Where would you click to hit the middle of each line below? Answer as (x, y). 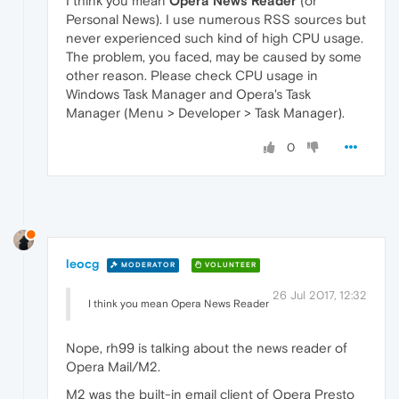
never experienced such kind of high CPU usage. (215, 37)
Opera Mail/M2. (113, 367)
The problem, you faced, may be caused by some (214, 56)
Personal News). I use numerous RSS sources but (216, 19)
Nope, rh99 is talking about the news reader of (207, 348)
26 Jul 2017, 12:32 (320, 296)
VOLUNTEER (229, 265)
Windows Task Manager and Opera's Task (188, 94)
